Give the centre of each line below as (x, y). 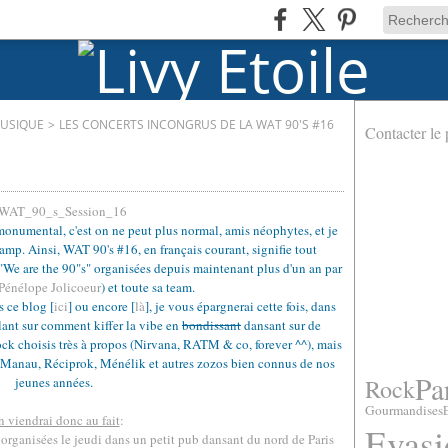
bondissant (211, 325)
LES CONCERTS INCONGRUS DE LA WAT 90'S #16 (196, 124)
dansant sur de (281, 325)
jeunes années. (54, 382)
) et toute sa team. (147, 287)
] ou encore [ (101, 306)
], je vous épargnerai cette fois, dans (240, 306)
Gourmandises (404, 410)
